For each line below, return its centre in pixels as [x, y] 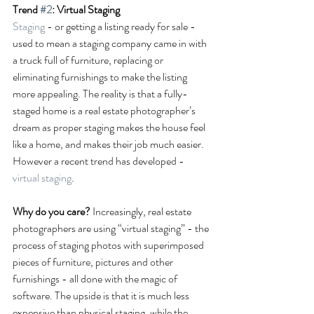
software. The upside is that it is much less [102, 295]
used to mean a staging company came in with [111, 43]
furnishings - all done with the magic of [96, 278]
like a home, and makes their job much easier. [109, 144]
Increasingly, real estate [142, 211]
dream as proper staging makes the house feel [110, 127]
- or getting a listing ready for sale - [121, 26]
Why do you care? [52, 211]
